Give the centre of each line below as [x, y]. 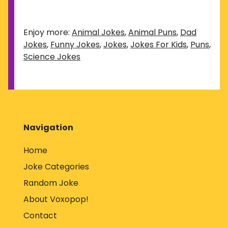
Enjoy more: [48, 32]
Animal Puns [152, 32]
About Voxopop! [56, 199]
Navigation [48, 127]
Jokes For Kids [159, 44]
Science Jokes [52, 56]
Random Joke [51, 183]
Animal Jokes [98, 32]
